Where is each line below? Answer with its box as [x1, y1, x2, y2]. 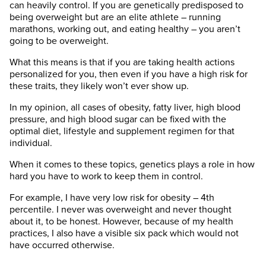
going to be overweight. [9, 35, 109, 47]
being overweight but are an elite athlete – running [9, 11, 221, 24]
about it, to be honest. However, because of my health [9, 216, 233, 228]
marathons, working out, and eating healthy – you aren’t [9, 23, 240, 36]
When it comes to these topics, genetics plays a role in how [9, 159, 255, 171]
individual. [9, 137, 52, 150]
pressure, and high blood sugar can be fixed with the [9, 113, 226, 126]
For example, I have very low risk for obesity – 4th [9, 192, 214, 204]
